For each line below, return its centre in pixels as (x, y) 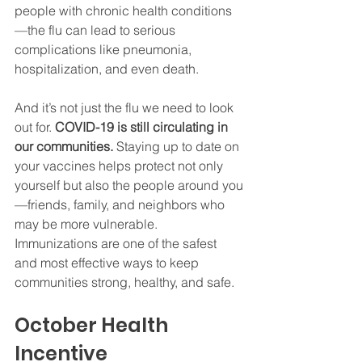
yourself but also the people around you (129, 185)
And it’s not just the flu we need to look (126, 107)
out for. (35, 126)
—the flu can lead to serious (97, 29)
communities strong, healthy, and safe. (124, 282)
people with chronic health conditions (123, 10)
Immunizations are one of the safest (117, 243)
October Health (93, 325)
